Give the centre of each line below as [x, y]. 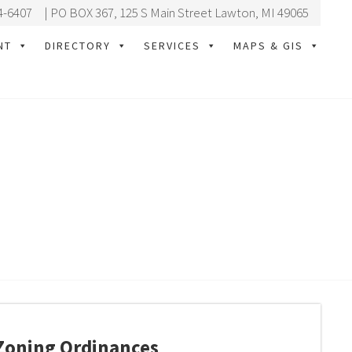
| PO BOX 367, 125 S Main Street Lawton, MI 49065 [174, 13]
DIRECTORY [77, 46]
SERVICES [172, 46]
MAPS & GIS [268, 46]
